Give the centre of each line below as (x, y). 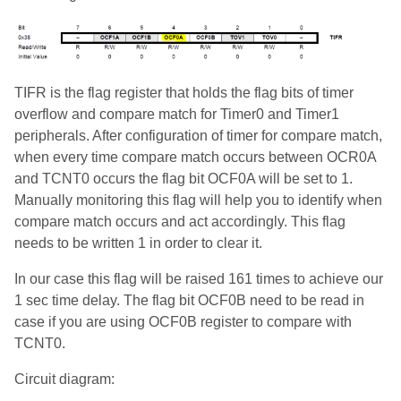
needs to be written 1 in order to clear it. (138, 243)
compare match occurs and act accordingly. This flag (180, 221)
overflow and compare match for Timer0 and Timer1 (177, 114)
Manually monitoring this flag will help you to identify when (198, 200)
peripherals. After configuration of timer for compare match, (198, 135)
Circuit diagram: (64, 379)
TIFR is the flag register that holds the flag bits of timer (184, 92)
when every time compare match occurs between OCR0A (195, 157)
